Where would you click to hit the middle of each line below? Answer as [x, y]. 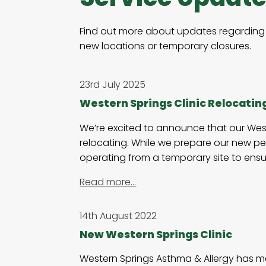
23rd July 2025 [113, 85]
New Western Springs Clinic [156, 234]
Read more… [108, 182]
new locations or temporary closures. [166, 46]
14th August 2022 [118, 216]
